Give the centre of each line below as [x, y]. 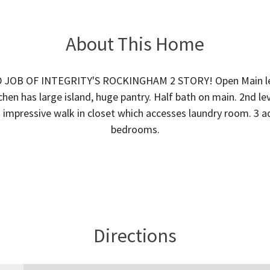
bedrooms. [135, 129]
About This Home [135, 44]
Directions [135, 236]
